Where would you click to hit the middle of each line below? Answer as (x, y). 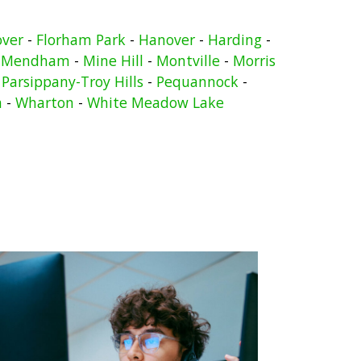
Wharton (45, 103)
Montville (188, 61)
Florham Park (81, 40)
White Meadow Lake (156, 103)
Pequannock (197, 82)
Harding (234, 40)
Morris (254, 61)
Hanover (166, 40)
